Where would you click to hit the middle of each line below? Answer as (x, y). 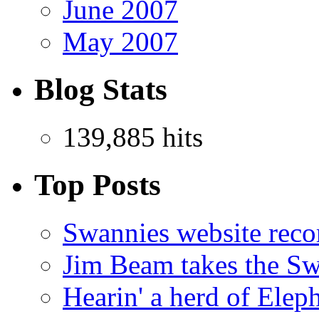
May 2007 (120, 42)
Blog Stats (101, 90)
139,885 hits (133, 137)
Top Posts (98, 185)
